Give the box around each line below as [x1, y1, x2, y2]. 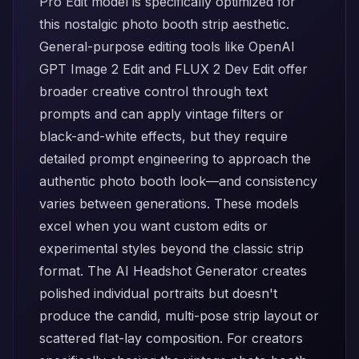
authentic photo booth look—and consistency [39, 173, 317, 189]
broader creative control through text [39, 83, 268, 99]
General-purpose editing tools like [39, 38, 248, 54]
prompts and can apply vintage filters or [39, 106, 284, 122]
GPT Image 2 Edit [39, 61, 144, 77]
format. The [39, 263, 115, 279]
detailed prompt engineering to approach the [39, 151, 311, 167]
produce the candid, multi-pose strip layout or [39, 308, 319, 324]
